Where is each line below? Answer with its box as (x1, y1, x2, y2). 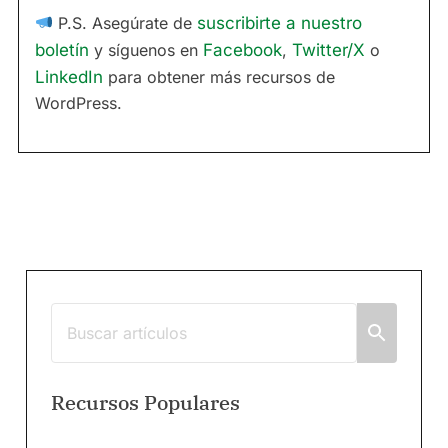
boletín (35, 39, 89, 60)
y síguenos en (89, 39, 203, 60)
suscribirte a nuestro (197, 12, 363, 33)
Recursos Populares (51, 388, 240, 416)
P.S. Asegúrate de (53, 12, 198, 33)
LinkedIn (35, 66, 103, 87)
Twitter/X (292, 39, 365, 60)
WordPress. (35, 92, 122, 113)
